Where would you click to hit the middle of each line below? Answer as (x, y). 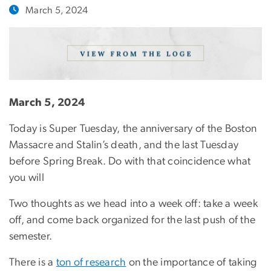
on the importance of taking (191, 263)
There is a (33, 263)
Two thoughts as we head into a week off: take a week (133, 204)
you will (27, 178)
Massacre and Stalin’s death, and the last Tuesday (124, 145)
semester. (31, 237)
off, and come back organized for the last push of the (132, 220)
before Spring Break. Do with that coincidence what (130, 162)
